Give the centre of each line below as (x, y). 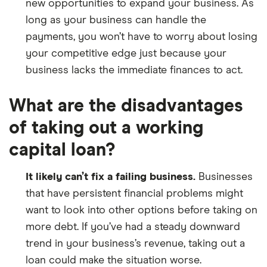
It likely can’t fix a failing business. (111, 177)
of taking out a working (106, 128)
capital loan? (62, 150)
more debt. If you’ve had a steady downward (133, 227)
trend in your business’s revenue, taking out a (135, 244)
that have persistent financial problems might (134, 194)
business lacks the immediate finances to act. (134, 70)
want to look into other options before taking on (142, 210)
